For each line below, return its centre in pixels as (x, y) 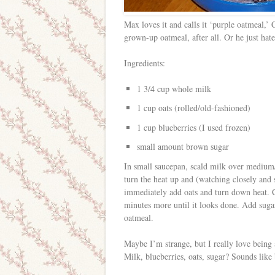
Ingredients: (145, 63)
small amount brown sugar (183, 146)
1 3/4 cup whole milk (174, 88)
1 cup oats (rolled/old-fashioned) (194, 108)
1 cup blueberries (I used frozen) (194, 127)
